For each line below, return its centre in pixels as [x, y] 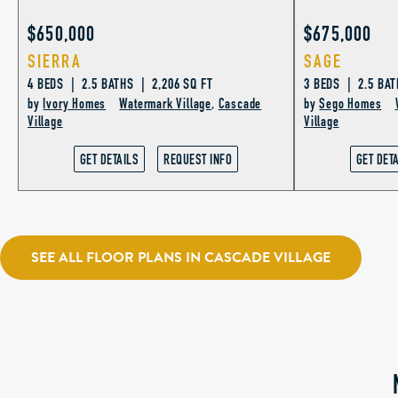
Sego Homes [350, 104]
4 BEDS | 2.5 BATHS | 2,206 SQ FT [120, 84]
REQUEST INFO [198, 160]
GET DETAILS [109, 160]
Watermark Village [166, 104]
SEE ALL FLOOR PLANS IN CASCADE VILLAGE [181, 257]
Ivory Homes [75, 104]
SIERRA [55, 62]
